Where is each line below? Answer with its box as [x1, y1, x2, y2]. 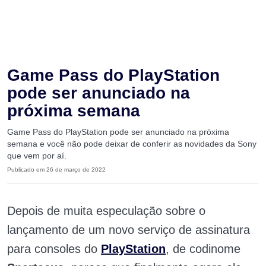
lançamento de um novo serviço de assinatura [7, 223, 250, 236]
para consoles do [7, 242, 101, 255]
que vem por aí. [7, 151, 66, 160]
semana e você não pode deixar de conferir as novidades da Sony [7, 139, 256, 148]
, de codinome [166, 242, 240, 255]
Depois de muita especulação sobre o [7, 204, 205, 217]
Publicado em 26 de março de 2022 [7, 166, 106, 173]
